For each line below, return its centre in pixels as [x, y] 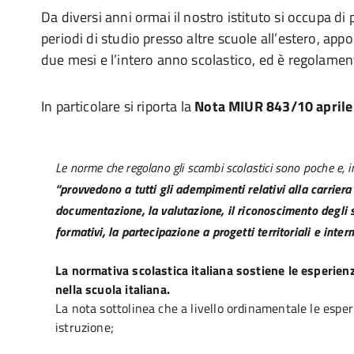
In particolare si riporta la [118, 106]
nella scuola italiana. [113, 289]
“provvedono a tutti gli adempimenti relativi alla [181, 189]
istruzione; [85, 327]
